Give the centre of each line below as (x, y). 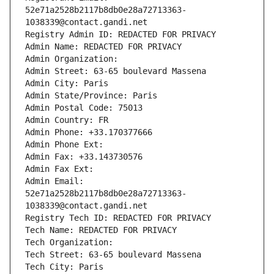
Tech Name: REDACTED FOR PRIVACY (101, 230)
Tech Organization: (72, 243)
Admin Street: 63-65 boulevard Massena (116, 71)
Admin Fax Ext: (59, 169)
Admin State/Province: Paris (91, 96)
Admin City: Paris (67, 83)
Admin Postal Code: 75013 (84, 108)
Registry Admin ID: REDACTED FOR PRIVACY (120, 35)
